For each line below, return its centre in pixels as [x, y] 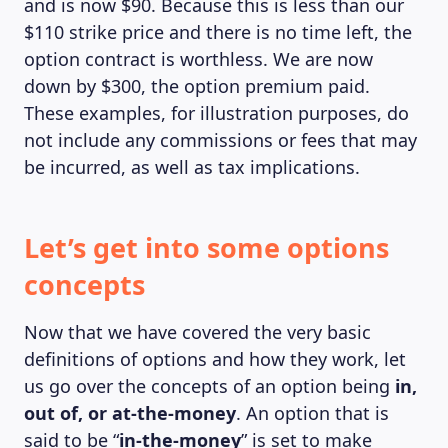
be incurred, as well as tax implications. [192, 167]
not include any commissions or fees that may [220, 140]
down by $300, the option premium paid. [197, 86]
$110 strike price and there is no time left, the [218, 32]
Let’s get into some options [206, 247]
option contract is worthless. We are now [198, 59]
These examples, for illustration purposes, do [216, 113]
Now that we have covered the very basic [197, 332]
